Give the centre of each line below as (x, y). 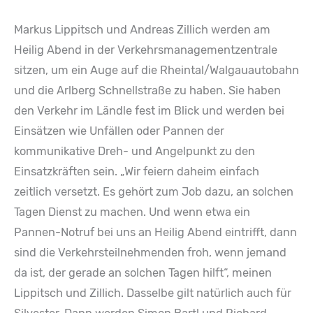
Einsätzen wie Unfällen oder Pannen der (119, 131)
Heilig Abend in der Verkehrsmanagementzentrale (146, 50)
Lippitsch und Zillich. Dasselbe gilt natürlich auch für (153, 293)
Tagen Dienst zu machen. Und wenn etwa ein (132, 212)
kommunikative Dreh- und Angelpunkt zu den (134, 152)
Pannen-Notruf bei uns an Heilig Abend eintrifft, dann (155, 233)
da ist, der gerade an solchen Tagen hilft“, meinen (143, 273)
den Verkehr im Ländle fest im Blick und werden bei (149, 111)
